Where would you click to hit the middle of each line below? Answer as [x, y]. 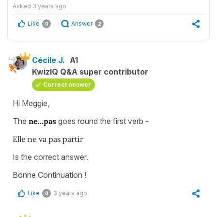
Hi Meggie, [32, 103]
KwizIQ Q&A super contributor [90, 71]
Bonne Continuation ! [49, 175]
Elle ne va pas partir [49, 139]
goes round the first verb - [102, 121]
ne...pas [42, 121]
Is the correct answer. [50, 157]
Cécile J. [48, 60]
